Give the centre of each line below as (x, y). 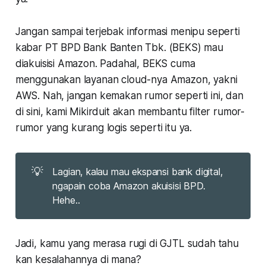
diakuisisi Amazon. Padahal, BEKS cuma (105, 63)
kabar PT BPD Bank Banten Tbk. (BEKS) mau (119, 47)
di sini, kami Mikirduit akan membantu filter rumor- (130, 111)
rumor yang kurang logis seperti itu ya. (104, 127)
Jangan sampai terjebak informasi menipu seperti (127, 31)
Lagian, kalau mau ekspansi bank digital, (138, 171)
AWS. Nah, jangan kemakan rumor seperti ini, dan (129, 95)
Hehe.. (66, 200)
